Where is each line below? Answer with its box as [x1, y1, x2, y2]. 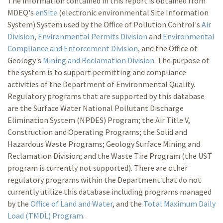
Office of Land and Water [30, 199, 112, 209]
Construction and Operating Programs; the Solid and [7, 127, 187, 137]
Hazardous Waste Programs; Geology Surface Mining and [7, 139, 200, 149]
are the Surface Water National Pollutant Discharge [7, 103, 184, 113]
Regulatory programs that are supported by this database [7, 91, 205, 102]
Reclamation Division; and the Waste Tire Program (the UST [7, 151, 212, 161]
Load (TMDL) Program [7, 211, 83, 221]
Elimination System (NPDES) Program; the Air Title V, [7, 115, 190, 125]
